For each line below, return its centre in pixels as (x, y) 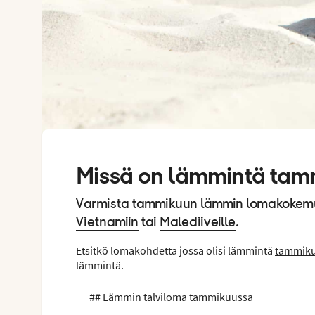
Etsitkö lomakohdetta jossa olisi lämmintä (175, 250)
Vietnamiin (107, 223)
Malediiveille (198, 223)
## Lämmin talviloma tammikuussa (165, 296)
